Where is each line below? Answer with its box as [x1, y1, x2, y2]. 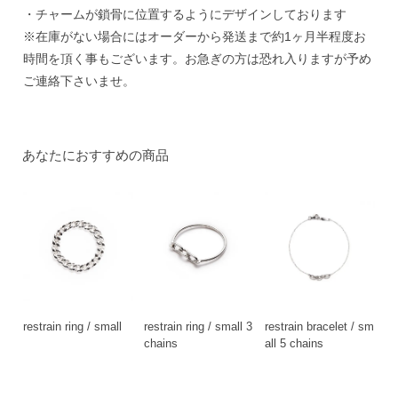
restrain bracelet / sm [264, 320, 374, 334]
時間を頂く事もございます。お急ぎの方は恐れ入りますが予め [22, 51, 371, 66]
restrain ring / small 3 [143, 320, 252, 334]
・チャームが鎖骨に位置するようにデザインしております [22, 6, 346, 21]
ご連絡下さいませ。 [22, 73, 135, 88]
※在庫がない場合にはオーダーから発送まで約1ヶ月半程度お [22, 28, 366, 44]
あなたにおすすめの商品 [21, 146, 169, 164]
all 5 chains [264, 337, 323, 351]
